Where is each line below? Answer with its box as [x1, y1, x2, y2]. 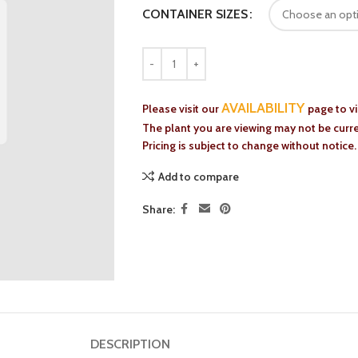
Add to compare [157, 169, 239, 184]
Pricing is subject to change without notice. [141, 138, 356, 153]
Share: [141, 201, 175, 217]
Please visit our [141, 101, 221, 116]
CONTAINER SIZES [141, 6, 248, 22]
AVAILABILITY [221, 99, 308, 117]
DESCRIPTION [90, 336, 170, 352]
